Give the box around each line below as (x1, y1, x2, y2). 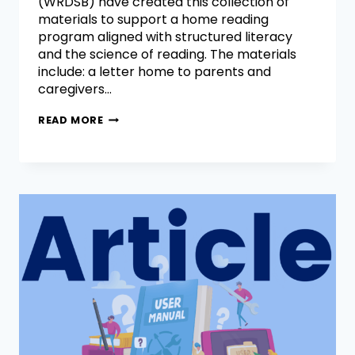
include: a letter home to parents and (38, 63, 271, 82)
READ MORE (38, 113, 104, 128)
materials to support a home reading (38, 10, 269, 29)
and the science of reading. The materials (38, 45, 296, 64)
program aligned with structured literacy (38, 28, 292, 47)
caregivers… (38, 80, 112, 99)
